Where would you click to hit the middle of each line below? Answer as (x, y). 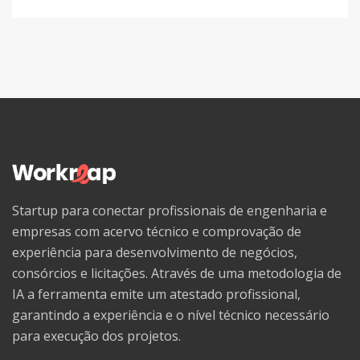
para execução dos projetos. (96, 336)
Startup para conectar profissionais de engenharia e (170, 211)
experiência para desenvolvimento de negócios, (155, 253)
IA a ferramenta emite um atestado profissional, (156, 295)
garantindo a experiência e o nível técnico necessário (171, 315)
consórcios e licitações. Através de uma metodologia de (177, 274)
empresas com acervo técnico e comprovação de (157, 232)
